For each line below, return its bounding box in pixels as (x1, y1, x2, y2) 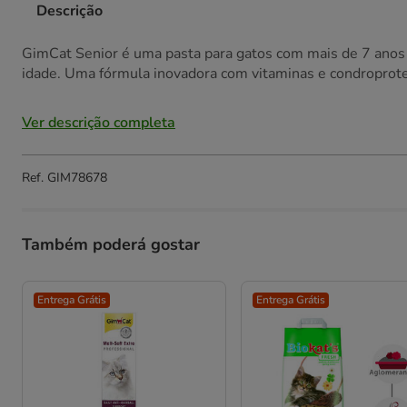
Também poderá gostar (22, 233, 200, 255)
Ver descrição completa (22, 113, 175, 133)
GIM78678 (47, 169, 107, 186)
